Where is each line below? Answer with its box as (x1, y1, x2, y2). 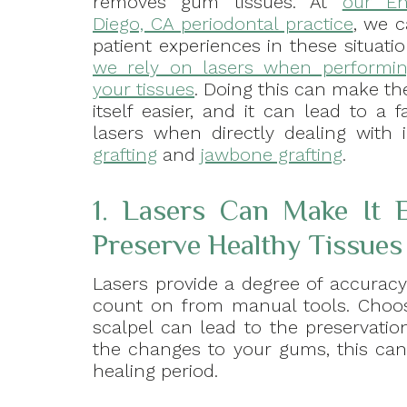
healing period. (93, 360, 218, 382)
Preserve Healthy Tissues (93, 228, 402, 262)
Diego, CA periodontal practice (93, 13, 353, 35)
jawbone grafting (201, 144, 342, 166)
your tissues (93, 78, 195, 101)
